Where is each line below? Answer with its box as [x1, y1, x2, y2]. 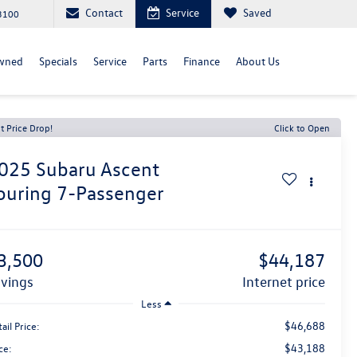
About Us [236, 53, 280, 69]
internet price [245, 273, 325, 291]
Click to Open [274, 121, 330, 134]
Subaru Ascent [36, 157, 160, 182]
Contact [85, 5, 123, 20]
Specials [39, 53, 77, 69]
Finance [183, 53, 220, 69]
